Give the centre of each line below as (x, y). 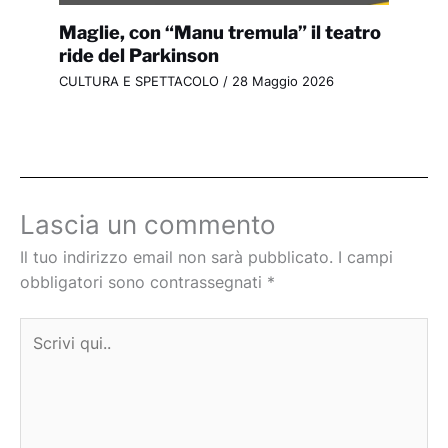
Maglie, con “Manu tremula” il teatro (219, 31)
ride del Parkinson (138, 54)
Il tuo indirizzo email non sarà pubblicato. (176, 258)
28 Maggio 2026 (282, 82)
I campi (365, 258)
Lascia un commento (148, 224)
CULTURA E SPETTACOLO (138, 82)
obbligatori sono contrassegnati (143, 283)
